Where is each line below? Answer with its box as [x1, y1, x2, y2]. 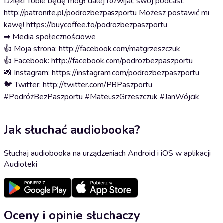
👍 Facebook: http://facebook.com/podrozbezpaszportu [4, 55, 193, 66]
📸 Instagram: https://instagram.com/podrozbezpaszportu [4, 67, 199, 78]
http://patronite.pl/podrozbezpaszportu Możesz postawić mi [4, 7, 209, 18]
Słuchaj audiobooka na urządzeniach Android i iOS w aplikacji [4, 147, 211, 159]
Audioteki [4, 158, 37, 170]
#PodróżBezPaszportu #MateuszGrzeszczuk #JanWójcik [4, 91, 199, 102]
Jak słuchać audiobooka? [4, 121, 140, 138]
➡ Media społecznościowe [4, 31, 96, 42]
